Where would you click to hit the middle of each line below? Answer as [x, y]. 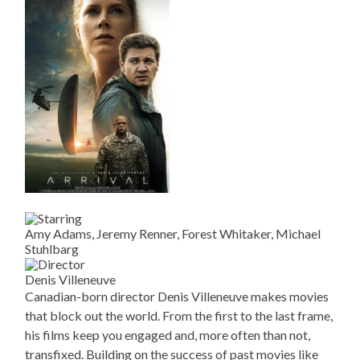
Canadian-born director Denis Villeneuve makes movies [177, 297]
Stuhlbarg [52, 249]
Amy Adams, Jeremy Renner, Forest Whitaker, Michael [173, 234]
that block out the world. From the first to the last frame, [179, 316]
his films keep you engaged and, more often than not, [168, 335]
